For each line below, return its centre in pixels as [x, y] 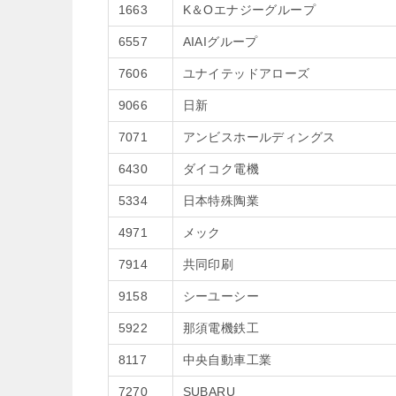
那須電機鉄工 [221, 328]
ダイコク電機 [221, 169]
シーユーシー [221, 296]
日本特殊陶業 [221, 201]
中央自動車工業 [227, 360]
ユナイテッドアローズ [246, 73]
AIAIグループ [220, 42]
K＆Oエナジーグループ [249, 10]
